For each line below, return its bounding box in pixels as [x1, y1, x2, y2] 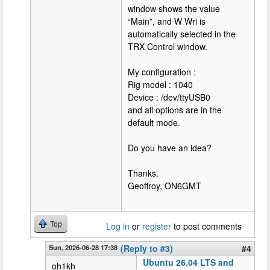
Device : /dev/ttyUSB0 [128, 90, 210, 103]
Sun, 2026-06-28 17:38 [49, 242, 118, 252]
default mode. [128, 116, 180, 128]
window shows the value [128, 2, 220, 14]
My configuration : [128, 65, 196, 78]
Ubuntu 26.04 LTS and [143, 256, 234, 268]
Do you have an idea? [128, 141, 212, 154]
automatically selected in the [128, 27, 236, 40]
